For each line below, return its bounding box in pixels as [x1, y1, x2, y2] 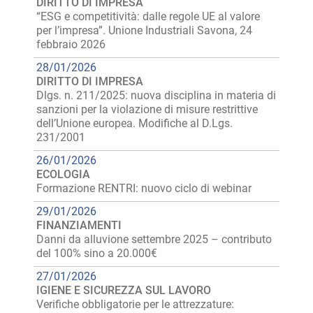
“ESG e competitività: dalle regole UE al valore [36, 10, 260, 23]
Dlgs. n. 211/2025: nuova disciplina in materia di [36, 89, 276, 102]
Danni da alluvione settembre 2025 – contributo [36, 233, 272, 246]
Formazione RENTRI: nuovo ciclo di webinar [36, 182, 252, 195]
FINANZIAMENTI [36, 219, 122, 232]
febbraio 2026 [36, 38, 105, 51]
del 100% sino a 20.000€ [36, 247, 157, 260]
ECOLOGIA [36, 168, 90, 181]
